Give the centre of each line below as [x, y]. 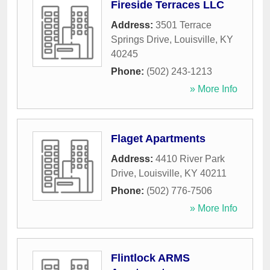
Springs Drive [140, 40]
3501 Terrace [184, 25]
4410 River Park [190, 159]
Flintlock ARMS [150, 258]
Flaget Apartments [158, 139]
